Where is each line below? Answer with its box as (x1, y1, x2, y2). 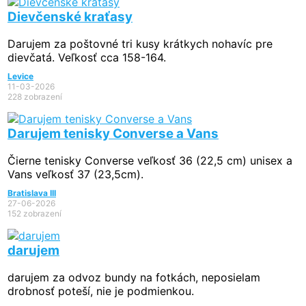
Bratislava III (8, 188, 56, 199)
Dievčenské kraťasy (8, 8, 133, 25)
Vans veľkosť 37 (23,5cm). (8, 167, 143, 182)
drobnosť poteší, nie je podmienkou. (8, 284, 194, 298)
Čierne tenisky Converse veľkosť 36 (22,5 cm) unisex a (8, 154, 292, 168)
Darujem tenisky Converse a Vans (8, 125, 219, 141)
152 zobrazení (8, 208, 61, 219)
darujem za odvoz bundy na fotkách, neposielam (8, 270, 260, 285)
